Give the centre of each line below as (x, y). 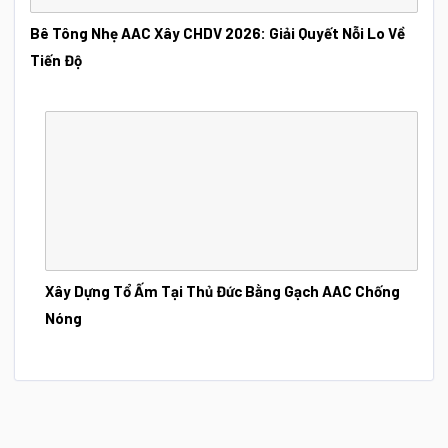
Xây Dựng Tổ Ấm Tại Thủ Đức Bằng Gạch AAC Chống (222, 291)
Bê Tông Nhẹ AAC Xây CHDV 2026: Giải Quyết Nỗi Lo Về (217, 32)
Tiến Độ (56, 59)
